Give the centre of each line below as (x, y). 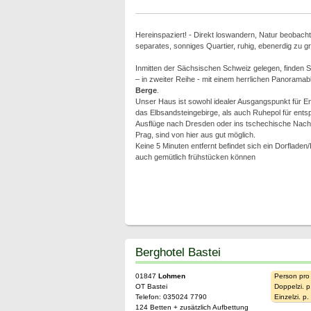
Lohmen (171, 276)
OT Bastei (151, 286)
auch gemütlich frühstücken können (195, 157)
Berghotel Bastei (178, 252)
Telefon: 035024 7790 (171, 297)
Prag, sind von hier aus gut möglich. (195, 135)
